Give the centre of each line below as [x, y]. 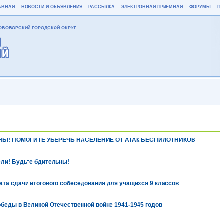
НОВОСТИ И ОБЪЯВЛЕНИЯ [52, 7]
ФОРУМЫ [200, 7]
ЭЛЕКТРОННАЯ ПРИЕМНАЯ [152, 7]
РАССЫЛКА [102, 7]
